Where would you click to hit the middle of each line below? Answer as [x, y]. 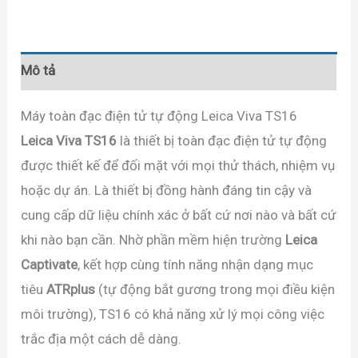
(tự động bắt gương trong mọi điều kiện [215, 289]
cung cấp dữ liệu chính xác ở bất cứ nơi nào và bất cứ [179, 215]
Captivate [50, 264]
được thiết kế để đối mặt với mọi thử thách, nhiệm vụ [178, 165]
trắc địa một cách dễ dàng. [101, 338]
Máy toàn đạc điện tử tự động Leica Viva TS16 [159, 115]
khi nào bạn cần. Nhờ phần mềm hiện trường [153, 239]
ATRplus [71, 289]
